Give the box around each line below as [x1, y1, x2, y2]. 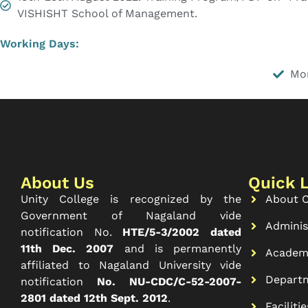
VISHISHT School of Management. [17, 7, 197, 21]
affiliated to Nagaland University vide [21, 258, 241, 272]
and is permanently [113, 242, 242, 256]
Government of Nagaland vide [21, 209, 241, 223]
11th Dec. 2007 [21, 242, 114, 256]
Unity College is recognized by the [21, 192, 241, 206]
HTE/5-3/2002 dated [122, 225, 242, 239]
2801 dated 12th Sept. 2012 [21, 291, 168, 305]
